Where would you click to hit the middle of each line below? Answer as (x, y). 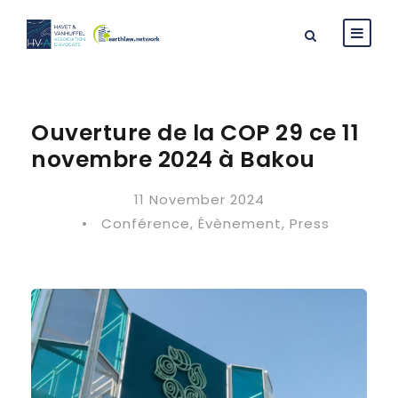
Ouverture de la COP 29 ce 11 (195, 133)
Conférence (146, 223)
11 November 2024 (199, 199)
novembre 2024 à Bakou (173, 159)
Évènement (240, 223)
